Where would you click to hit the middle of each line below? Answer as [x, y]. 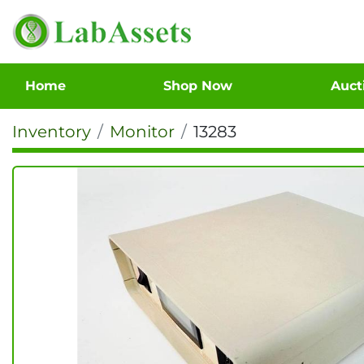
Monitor [142, 132]
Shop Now [202, 86]
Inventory [52, 132]
